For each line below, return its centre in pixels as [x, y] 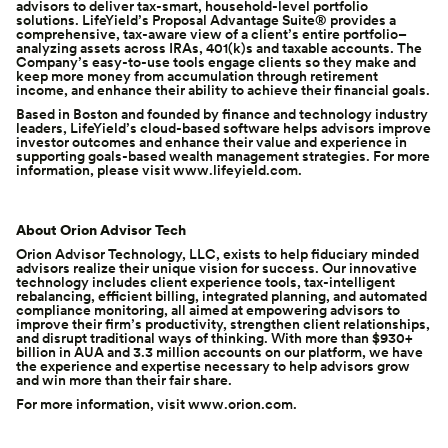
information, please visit [94, 169]
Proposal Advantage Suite [233, 19]
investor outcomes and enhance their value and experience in [211, 141]
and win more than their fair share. [124, 379]
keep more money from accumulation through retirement [197, 75]
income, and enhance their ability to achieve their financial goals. [223, 89]
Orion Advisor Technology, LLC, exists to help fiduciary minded [217, 253]
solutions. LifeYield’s [84, 19]
